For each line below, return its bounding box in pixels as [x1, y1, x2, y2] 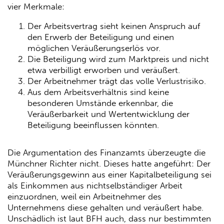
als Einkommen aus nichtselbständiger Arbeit [7, 180, 182, 191]
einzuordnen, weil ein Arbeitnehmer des [7, 191, 161, 202]
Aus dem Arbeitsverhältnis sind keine [27, 86, 169, 97]
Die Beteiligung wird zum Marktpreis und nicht [27, 53, 209, 64]
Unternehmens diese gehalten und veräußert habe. [7, 202, 203, 213]
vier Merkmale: [7, 1, 64, 11]
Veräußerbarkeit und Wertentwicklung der [27, 108, 189, 119]
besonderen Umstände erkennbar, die [27, 97, 173, 108]
